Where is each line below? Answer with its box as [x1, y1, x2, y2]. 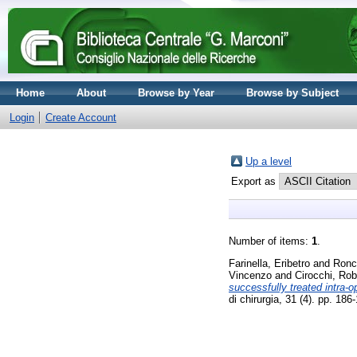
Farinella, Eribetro [229, 257, 310, 269]
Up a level [245, 155, 292, 167]
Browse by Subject [246, 87, 339, 99]
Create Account [45, 112, 116, 124]
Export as [231, 175, 279, 187]
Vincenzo [229, 269, 272, 281]
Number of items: [229, 235, 312, 247]
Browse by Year [138, 87, 214, 99]
